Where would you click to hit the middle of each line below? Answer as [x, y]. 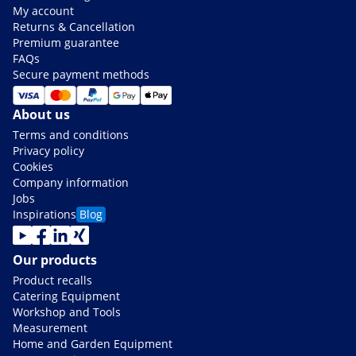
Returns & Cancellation [74, 26]
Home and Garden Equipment [93, 343]
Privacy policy [48, 150]
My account [43, 10]
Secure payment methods [81, 74]
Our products [55, 259]
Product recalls [52, 280]
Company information [71, 182]
